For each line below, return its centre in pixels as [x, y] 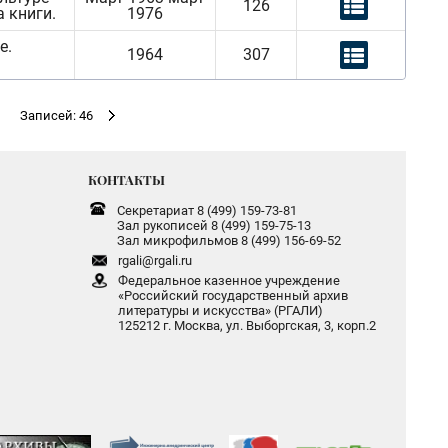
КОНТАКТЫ [126, 179]
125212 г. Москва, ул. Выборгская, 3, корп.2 [246, 325]
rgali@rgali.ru [154, 260]
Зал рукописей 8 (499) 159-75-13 [213, 225]
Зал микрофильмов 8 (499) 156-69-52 [228, 240]
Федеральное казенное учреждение [228, 280]
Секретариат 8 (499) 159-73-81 [206, 210]
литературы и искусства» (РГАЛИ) [220, 310]
